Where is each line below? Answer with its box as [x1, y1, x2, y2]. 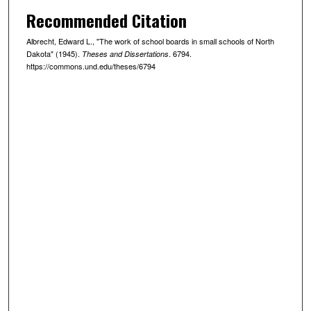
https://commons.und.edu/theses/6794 [26, 60, 155, 72]
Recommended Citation [26, 7, 187, 33]
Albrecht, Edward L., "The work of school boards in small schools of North [26, 35, 274, 47]
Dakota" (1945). [26, 47, 82, 59]
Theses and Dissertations [81, 48, 169, 59]
